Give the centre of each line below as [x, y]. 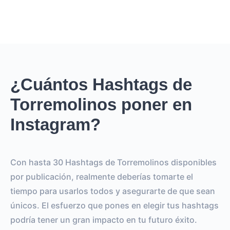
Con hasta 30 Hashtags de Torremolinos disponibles [113, 162]
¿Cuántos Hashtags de [101, 84]
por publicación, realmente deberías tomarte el [102, 177]
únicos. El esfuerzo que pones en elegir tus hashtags [114, 205]
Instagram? [55, 124]
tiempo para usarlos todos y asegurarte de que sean [113, 191]
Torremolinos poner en [101, 104]
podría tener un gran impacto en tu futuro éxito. [104, 220]
